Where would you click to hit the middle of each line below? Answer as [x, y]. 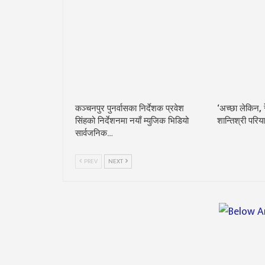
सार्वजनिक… [94, 133]
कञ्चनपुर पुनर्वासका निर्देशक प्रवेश [130, 108]
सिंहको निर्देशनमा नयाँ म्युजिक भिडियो [132, 120]
